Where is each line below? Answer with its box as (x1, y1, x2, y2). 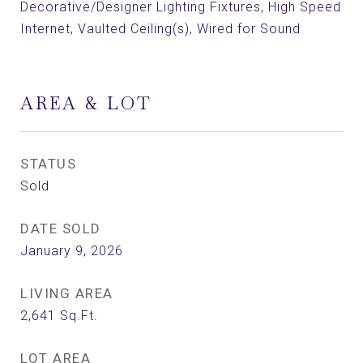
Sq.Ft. (60, 308, 98, 323)
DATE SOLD (20, 220, 101, 237)
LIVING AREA (20, 285, 113, 301)
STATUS (20, 156, 76, 172)
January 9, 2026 (20, 243, 123, 258)
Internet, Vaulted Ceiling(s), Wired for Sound (20, 21, 301, 36)
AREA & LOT (20, 92, 152, 114)
